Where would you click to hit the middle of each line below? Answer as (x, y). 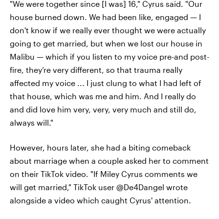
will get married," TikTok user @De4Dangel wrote (99, 187)
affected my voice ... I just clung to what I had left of (106, 83)
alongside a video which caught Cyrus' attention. (100, 200)
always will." (32, 122)
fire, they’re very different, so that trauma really (96, 70)
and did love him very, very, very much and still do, (103, 109)
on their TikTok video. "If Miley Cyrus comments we (104, 174)
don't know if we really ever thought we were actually (108, 30)
